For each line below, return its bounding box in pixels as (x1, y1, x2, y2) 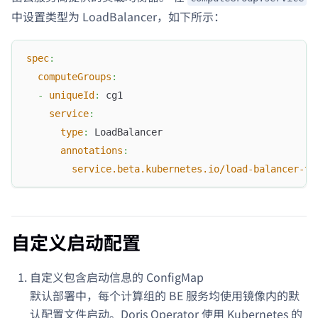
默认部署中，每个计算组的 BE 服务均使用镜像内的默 (30, 286, 300, 304)
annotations (60, 144, 123, 156)
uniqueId (49, 89, 94, 101)
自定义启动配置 (11, 228, 141, 255)
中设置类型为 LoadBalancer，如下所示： (11, 8, 225, 26)
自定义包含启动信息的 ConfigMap (30, 268, 204, 285)
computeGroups (38, 70, 111, 82)
